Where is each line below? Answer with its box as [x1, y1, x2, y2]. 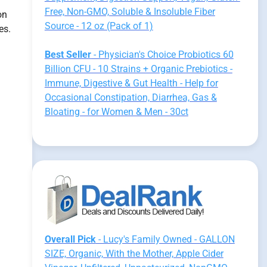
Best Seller [44, 49, 91, 60]
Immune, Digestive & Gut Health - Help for [44, 77, 218, 89]
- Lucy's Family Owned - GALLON [95, 234, 235, 245]
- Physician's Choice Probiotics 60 [91, 49, 234, 60]
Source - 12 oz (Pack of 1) [44, 20, 153, 32]
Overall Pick [44, 234, 96, 245]
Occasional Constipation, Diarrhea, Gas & [44, 92, 217, 103]
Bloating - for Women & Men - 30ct [44, 106, 188, 117]
